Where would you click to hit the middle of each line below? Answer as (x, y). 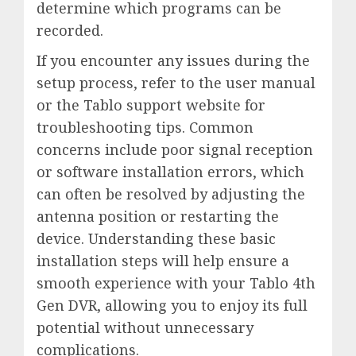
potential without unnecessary (145, 327)
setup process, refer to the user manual (176, 82)
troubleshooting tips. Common (145, 127)
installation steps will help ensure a (163, 260)
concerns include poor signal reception (175, 149)
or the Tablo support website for (151, 104)
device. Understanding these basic (156, 238)
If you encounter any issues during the (173, 60)
